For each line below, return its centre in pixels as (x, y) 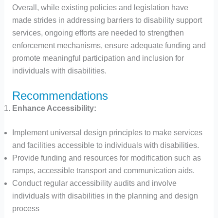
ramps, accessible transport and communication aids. (103, 171)
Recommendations (60, 96)
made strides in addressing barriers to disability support (107, 20)
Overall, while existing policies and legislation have (100, 7)
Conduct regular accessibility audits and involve (94, 183)
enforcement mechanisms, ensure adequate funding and (109, 45)
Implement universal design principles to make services (107, 133)
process (26, 209)
